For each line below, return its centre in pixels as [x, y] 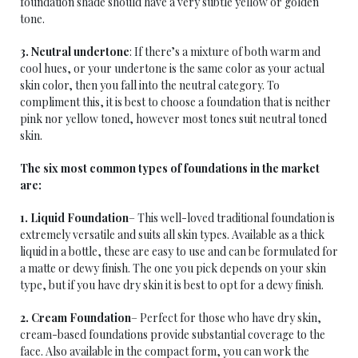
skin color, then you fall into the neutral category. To [150, 85]
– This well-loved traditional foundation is [232, 218]
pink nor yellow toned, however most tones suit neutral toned [173, 119]
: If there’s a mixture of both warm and [225, 52]
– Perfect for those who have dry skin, [226, 318]
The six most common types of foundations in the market [170, 168]
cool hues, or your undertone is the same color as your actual [172, 68]
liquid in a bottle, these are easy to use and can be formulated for [179, 251]
